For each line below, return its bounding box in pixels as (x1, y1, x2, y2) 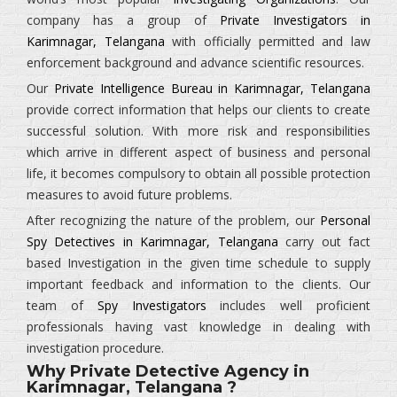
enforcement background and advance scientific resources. (27, 54, 364, 71)
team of (27, 297, 97, 314)
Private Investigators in (220, 12, 370, 28)
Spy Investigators (97, 297, 206, 314)
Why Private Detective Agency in (27, 362, 309, 381)
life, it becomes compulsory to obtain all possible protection (27, 165, 370, 182)
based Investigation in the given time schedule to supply (27, 254, 370, 271)
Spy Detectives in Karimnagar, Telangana (27, 233, 278, 250)
